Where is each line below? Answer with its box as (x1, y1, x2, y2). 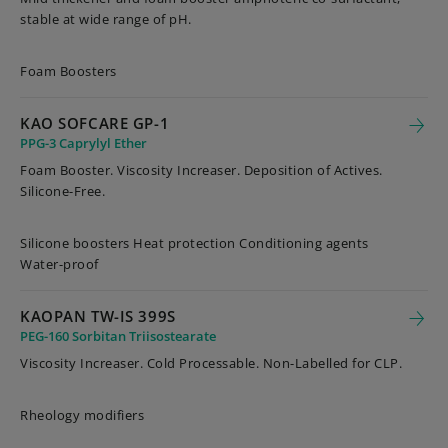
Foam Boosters (20, 62, 117, 80)
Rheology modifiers (20, 406, 144, 424)
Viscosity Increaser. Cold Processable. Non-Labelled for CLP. (20, 354, 402, 372)
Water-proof (20, 255, 99, 273)
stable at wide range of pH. (20, 10, 192, 28)
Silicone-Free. (20, 182, 105, 200)
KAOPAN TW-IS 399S (20, 306, 176, 326)
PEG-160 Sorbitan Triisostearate (20, 327, 216, 345)
